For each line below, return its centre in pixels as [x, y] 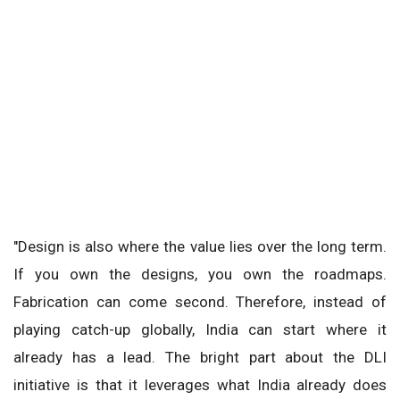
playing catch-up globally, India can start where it [200, 329]
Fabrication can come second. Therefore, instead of [200, 301]
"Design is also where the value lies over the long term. [200, 246]
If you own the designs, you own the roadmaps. [200, 274]
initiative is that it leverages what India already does [200, 384]
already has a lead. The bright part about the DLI [200, 357]
